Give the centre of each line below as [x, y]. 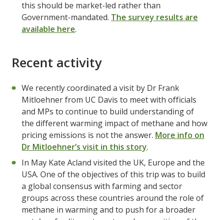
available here [48, 29]
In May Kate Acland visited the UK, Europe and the [113, 162]
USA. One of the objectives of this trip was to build [113, 174]
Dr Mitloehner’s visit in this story [84, 147]
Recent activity [57, 62]
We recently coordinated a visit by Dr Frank [100, 88]
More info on [180, 135]
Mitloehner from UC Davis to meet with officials [109, 99]
